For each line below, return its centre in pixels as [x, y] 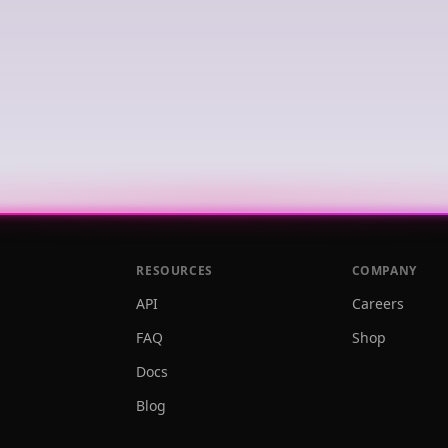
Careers [377, 303]
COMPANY [384, 270]
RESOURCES [174, 270]
